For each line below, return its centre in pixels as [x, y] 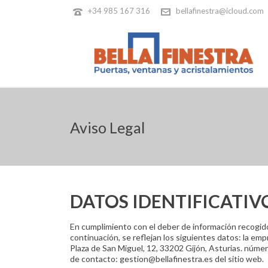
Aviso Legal [107, 127]
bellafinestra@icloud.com [220, 11]
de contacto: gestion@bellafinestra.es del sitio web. [167, 259]
